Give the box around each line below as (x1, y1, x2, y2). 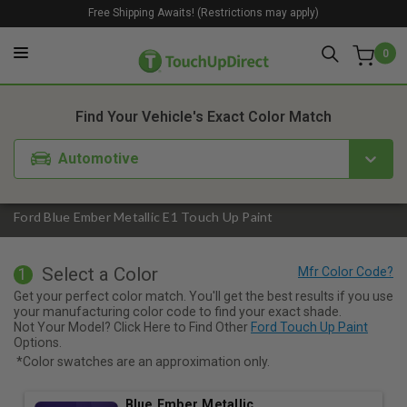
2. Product (178, 60, 249, 77)
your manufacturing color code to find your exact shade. (14, 303, 342, 319)
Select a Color (41, 263, 158, 286)
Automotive (58, 149, 140, 167)
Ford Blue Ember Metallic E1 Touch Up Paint (14, 209, 273, 225)
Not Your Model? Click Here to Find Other (14, 319, 251, 334)
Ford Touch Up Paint (251, 319, 368, 334)
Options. (14, 334, 62, 350)
